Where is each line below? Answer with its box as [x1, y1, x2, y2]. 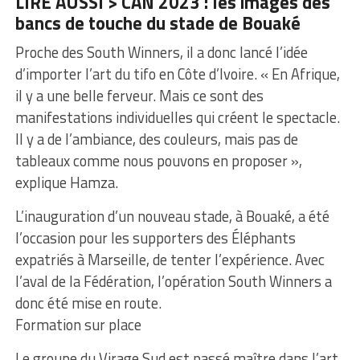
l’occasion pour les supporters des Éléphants [14, 226, 296, 249]
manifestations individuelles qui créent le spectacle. [14, 105, 340, 129]
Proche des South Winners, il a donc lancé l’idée [14, 40, 308, 63]
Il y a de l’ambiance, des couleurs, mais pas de [14, 127, 298, 150]
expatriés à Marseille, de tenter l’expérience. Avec [14, 247, 325, 271]
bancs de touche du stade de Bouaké [14, 9, 301, 37]
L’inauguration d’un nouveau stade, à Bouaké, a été [14, 204, 329, 227]
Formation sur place [14, 313, 141, 336]
